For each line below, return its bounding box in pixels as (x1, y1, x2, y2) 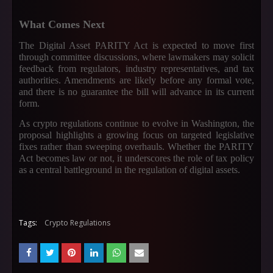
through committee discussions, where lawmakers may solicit (19, 52, 254, 62)
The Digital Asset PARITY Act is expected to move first (19, 40, 254, 51)
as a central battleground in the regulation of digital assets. (19, 165, 240, 175)
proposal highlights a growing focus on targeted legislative (19, 130, 254, 140)
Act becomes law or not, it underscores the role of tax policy (19, 153, 254, 163)
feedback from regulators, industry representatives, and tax (19, 63, 254, 74)
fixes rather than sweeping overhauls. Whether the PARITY (19, 141, 254, 152)
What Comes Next (19, 18, 105, 30)
